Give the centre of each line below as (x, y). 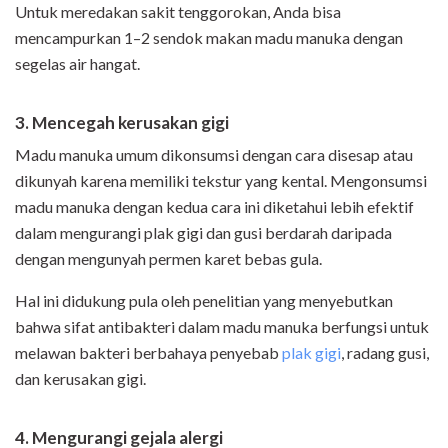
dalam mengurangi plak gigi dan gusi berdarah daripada (203, 233)
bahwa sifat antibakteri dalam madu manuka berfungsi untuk (222, 327)
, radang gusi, (385, 353)
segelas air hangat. (77, 64)
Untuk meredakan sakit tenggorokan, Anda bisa (178, 12)
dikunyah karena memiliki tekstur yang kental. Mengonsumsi (221, 181)
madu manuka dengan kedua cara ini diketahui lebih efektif (214, 207)
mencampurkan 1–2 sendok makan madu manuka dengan (209, 38)
